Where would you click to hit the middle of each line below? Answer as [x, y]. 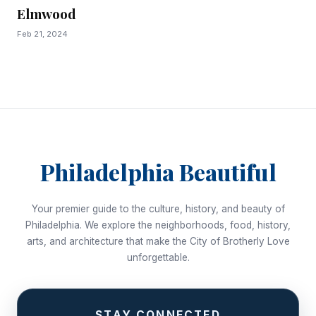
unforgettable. [158, 258]
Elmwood [47, 14]
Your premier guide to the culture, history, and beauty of [158, 209]
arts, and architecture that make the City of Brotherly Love [158, 242]
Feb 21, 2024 [42, 34]
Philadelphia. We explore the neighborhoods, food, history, [158, 225]
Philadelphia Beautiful [158, 172]
